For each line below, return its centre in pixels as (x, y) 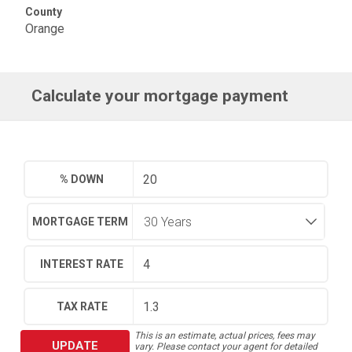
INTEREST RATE (82, 264)
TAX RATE (82, 306)
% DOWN (82, 179)
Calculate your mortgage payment (160, 96)
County (44, 12)
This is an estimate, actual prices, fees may (224, 335)
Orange (45, 29)
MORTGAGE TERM (80, 222)
